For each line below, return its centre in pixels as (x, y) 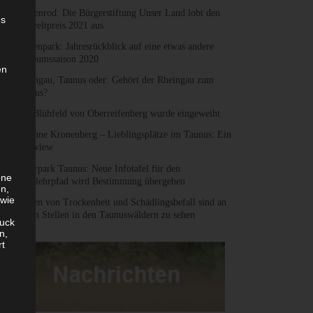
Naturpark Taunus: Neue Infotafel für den (98, 168)
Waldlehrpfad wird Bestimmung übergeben (101, 181)
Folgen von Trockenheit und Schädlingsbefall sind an (121, 202)
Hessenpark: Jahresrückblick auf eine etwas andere (115, 47)
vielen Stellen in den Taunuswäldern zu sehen (105, 214)
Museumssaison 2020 (57, 59)
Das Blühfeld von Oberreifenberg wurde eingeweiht (118, 114)
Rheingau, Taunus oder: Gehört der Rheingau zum (115, 80)
